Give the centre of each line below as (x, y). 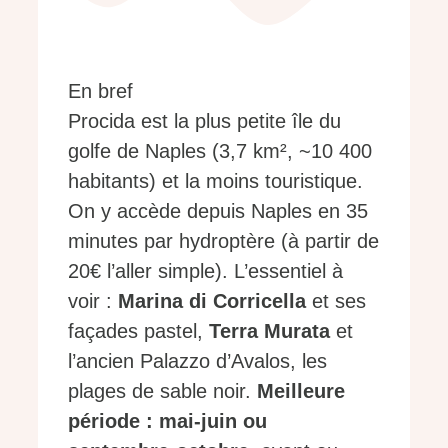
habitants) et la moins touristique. (215, 181)
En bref (100, 91)
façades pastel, (138, 331)
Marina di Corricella (212, 301)
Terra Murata (269, 331)
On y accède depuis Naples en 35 (218, 211)
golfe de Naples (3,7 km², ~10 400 (220, 151)
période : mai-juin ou (167, 421)
